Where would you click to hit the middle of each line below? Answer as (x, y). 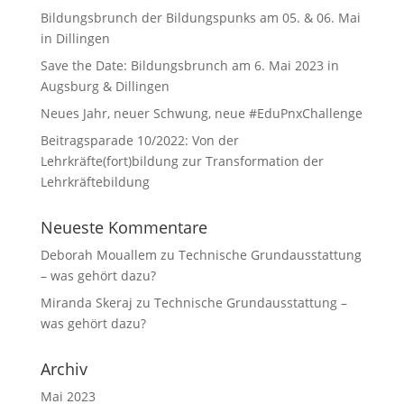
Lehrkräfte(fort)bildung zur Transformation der (182, 161)
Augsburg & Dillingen (105, 86)
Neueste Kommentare (124, 227)
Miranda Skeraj (86, 303)
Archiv (64, 369)
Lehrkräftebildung (95, 182)
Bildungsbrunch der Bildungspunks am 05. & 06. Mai (200, 18)
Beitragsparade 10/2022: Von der (139, 140)
